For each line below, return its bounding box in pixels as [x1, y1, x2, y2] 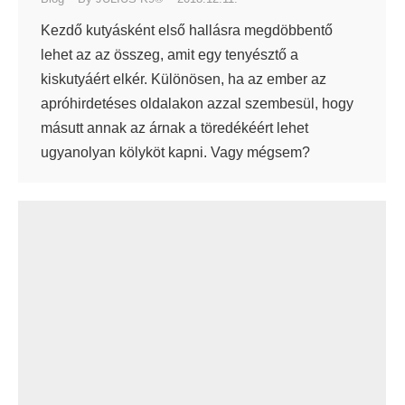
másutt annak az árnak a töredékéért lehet [41, 119, 308, 136]
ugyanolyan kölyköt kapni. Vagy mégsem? [41, 144, 310, 160]
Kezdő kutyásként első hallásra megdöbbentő [41, 22, 333, 38]
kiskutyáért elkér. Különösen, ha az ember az [41, 71, 326, 87]
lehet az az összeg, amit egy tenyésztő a [41, 46, 298, 62]
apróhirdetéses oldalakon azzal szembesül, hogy [41, 95, 353, 111]
